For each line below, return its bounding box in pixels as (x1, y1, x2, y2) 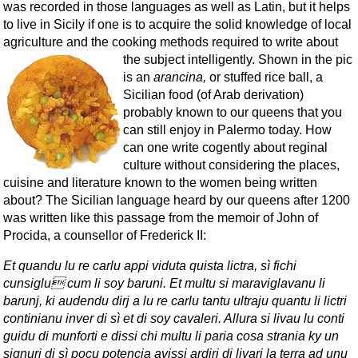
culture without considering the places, (122, 157, 340, 172)
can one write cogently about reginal (122, 140, 328, 154)
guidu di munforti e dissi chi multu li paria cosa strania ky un (3, 328, 339, 343)
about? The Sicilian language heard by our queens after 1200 (3, 193, 350, 207)
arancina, (153, 70, 206, 84)
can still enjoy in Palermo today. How (122, 122, 332, 137)
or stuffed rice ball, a (205, 70, 323, 84)
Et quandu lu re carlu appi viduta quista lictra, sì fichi (3, 258, 296, 272)
